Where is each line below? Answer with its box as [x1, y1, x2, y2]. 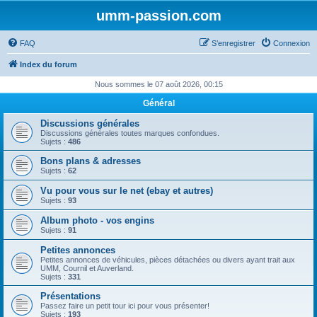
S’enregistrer [212, 39, 255, 47]
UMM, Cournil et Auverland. [40, 264, 134, 272]
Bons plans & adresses [40, 156, 141, 166]
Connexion [273, 39, 310, 47]
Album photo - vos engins [40, 215, 154, 226]
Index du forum [20, 60, 77, 69]
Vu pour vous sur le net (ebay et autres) [40, 185, 213, 196]
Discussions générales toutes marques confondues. [40, 129, 219, 137]
